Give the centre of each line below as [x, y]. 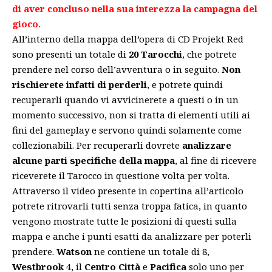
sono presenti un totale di [70, 54]
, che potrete [209, 54]
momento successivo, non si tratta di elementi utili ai [131, 115]
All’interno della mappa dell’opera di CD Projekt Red [128, 39]
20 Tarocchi [155, 54]
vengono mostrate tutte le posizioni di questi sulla [124, 221]
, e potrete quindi [185, 84]
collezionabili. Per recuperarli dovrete [97, 145]
